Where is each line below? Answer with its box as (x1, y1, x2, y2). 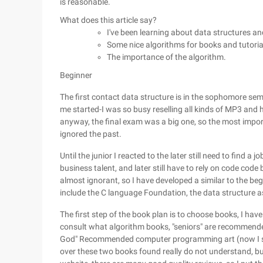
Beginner (60, 70, 92, 80)
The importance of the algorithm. (107, 52, 226, 62)
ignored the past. (60, 129, 122, 139)
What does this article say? (60, 15, 157, 25)
